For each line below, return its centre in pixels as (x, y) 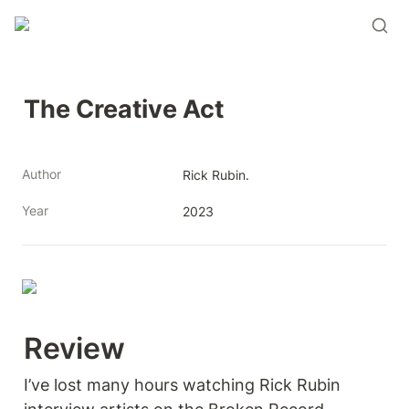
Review (78, 348)
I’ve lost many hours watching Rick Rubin (182, 384)
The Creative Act (124, 109)
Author (42, 174)
